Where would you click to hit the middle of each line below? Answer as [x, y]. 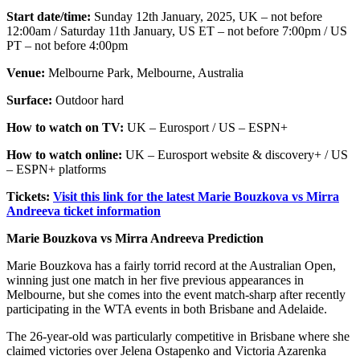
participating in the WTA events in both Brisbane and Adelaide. [167, 309]
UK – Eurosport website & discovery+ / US [237, 155]
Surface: [29, 100]
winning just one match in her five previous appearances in [155, 280]
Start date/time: [50, 17]
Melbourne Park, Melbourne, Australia [144, 73]
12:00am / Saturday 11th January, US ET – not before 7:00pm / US [177, 31]
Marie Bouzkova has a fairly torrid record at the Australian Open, [171, 266]
